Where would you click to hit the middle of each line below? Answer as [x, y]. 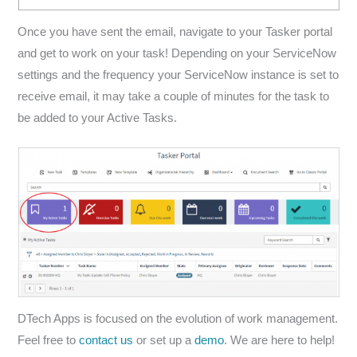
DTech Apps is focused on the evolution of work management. [178, 318]
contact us [106, 340]
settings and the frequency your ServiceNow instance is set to [178, 75]
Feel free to [49, 340]
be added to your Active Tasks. [98, 118]
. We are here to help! [280, 340]
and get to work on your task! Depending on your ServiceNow [177, 53]
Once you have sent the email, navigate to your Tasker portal [175, 31]
